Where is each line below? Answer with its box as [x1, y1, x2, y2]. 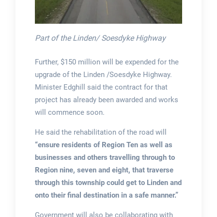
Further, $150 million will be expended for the [34, 57, 179, 66]
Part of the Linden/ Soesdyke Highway [34, 33, 166, 43]
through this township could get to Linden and [34, 178, 182, 187]
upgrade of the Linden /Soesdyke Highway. [34, 70, 172, 79]
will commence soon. [34, 108, 105, 117]
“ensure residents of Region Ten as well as [34, 140, 172, 149]
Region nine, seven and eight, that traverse [34, 165, 173, 174]
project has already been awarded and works [34, 95, 178, 104]
